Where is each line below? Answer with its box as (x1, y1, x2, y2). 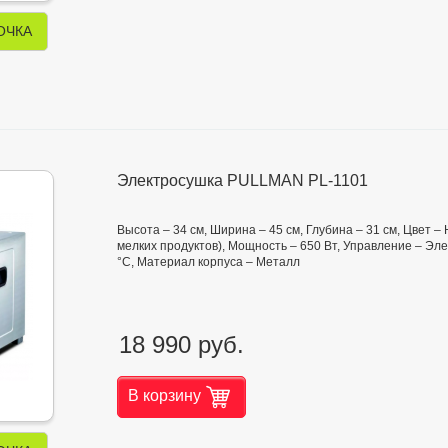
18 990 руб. (119, 330, 244, 358)
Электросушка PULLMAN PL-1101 (117, 172, 368, 190)
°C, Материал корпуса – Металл (117, 255, 300, 270)
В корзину (128, 386, 201, 404)
